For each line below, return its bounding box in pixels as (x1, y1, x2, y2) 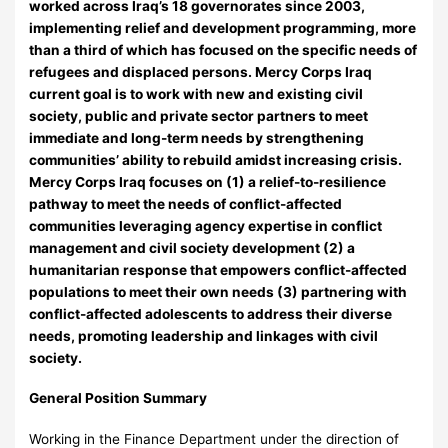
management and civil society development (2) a (29, 240, 356, 257)
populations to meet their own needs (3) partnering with (29, 284, 408, 301)
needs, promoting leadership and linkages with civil (29, 328, 379, 345)
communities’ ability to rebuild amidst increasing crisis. (29, 152, 403, 169)
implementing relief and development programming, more (29, 20, 417, 37)
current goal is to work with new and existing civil (29, 86, 364, 103)
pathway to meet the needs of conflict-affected (29, 196, 343, 213)
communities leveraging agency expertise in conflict (29, 218, 383, 235)
